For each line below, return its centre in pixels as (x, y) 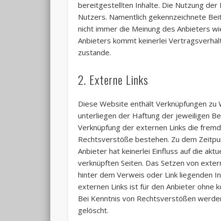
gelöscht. (93, 210)
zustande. (95, 53)
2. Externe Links (113, 80)
